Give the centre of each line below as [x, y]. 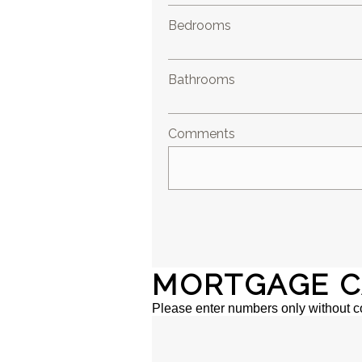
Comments [202, 134]
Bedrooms [200, 25]
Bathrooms [202, 80]
